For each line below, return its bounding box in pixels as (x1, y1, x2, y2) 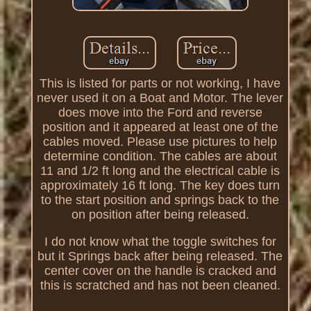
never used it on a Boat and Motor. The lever (37, 90, 284, 105)
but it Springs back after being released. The (37, 249, 283, 263)
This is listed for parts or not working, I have (40, 76, 281, 90)
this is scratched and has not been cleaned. (40, 278, 280, 292)
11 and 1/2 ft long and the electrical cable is (40, 163, 280, 178)
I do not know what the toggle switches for (44, 234, 276, 249)
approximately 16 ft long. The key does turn (40, 178, 280, 192)
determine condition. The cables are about (43, 149, 277, 163)
